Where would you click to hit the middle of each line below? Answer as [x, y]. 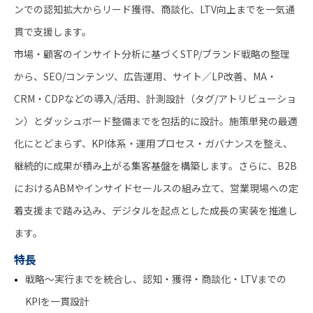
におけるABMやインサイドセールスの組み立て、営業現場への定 [156, 188]
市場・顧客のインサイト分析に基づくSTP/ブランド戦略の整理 [152, 53]
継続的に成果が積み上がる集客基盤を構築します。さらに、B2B [155, 165]
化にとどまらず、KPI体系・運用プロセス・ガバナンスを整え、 [153, 143]
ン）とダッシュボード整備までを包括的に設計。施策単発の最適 [156, 121]
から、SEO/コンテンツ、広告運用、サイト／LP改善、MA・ [145, 76]
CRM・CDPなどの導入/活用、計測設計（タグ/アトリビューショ [155, 98]
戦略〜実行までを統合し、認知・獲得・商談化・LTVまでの [156, 278]
